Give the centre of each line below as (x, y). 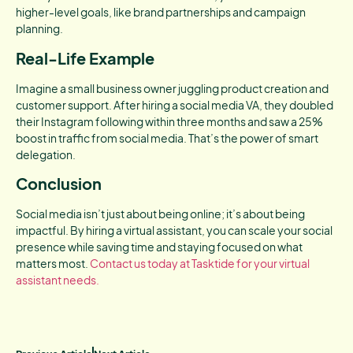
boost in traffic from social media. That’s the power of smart (167, 137)
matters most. (53, 263)
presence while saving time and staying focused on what (159, 246)
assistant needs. (58, 279)
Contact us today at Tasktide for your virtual (200, 263)
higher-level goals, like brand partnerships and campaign (161, 12)
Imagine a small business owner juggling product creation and (172, 88)
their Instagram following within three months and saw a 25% (169, 121)
